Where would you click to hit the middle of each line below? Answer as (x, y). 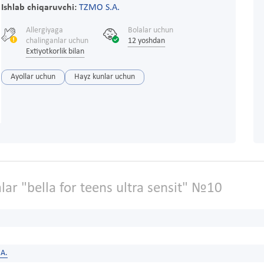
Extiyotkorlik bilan (55, 51)
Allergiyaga (44, 30)
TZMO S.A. (99, 7)
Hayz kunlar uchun (104, 77)
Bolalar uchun (150, 30)
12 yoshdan (146, 41)
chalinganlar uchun (57, 41)
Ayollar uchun (33, 77)
